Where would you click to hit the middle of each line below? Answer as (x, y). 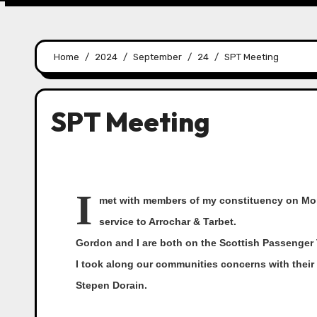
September (157, 57)
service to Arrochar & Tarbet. (168, 221)
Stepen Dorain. (111, 285)
